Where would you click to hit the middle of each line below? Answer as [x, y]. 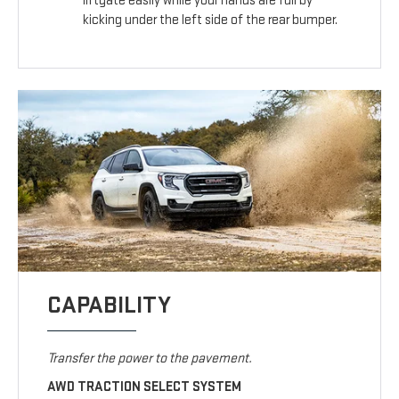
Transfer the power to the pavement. [150, 359]
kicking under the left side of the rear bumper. [211, 20]
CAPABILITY [110, 305]
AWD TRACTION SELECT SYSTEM [145, 387]
